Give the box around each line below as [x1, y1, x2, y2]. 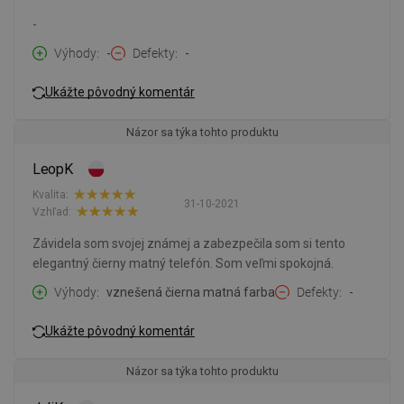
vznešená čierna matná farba [106, 285, 275, 300]
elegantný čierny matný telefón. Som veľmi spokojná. [32, 256, 334, 271]
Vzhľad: [32, 205, 71, 218]
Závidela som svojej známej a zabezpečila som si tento [32, 236, 345, 252]
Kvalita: [32, 188, 69, 201]
